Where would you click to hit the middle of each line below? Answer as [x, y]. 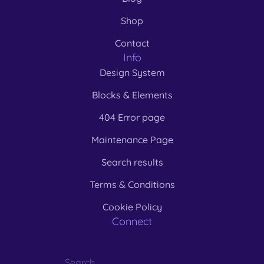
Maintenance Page [132, 139]
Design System [132, 72]
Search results [132, 162]
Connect [132, 221]
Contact [132, 43]
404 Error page [132, 117]
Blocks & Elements [132, 95]
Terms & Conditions [132, 184]
